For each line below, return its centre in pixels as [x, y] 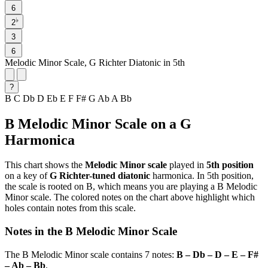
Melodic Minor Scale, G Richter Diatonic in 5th [95, 62]
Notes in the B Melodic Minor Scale [91, 232]
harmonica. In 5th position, [202, 176]
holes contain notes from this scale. [70, 208]
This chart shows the [45, 165]
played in [187, 165]
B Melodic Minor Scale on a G [98, 124]
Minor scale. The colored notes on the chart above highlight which [130, 197]
